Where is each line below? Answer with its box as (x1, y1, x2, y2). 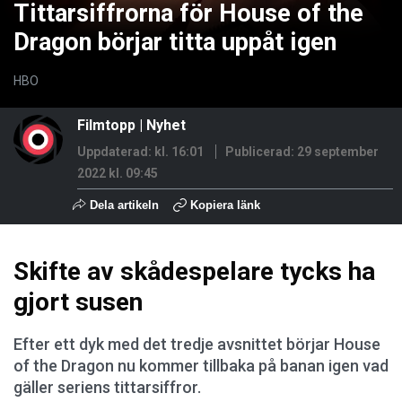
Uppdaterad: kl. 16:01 (77, 144, 204, 159)
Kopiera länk (190, 198, 260, 212)
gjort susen (13, 287, 143, 317)
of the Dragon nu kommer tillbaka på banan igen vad (13, 356, 389, 375)
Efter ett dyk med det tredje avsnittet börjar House (13, 335, 380, 354)
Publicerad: (225, 144, 297, 159)
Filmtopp (77, 117, 135, 134)
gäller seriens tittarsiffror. (13, 378, 201, 397)
